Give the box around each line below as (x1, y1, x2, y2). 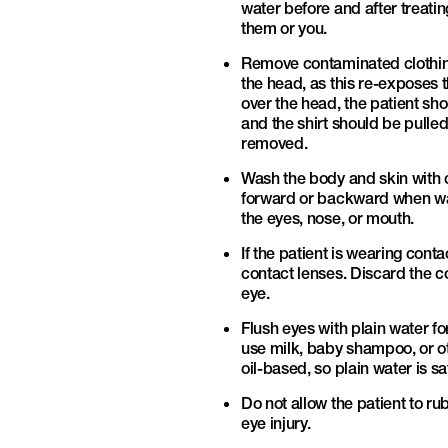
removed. (241, 132, 308, 153)
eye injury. (241, 412, 311, 433)
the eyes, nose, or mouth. (241, 207, 414, 228)
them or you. (241, 17, 328, 38)
